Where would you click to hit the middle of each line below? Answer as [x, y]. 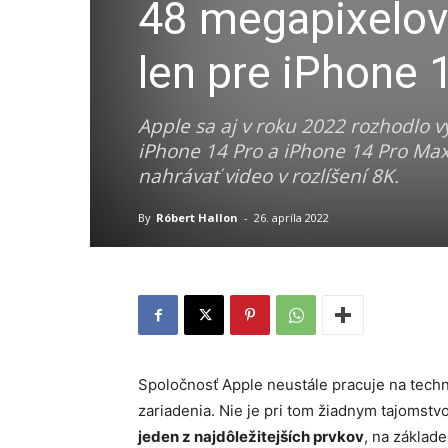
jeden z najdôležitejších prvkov [251, 436]
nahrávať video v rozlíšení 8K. [268, 176]
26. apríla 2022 [291, 217]
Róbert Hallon [197, 217]
